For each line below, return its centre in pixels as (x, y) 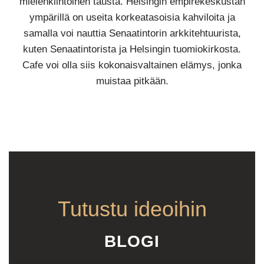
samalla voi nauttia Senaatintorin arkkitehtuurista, (132, 34)
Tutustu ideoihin (132, 209)
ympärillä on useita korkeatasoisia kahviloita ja (132, 18)
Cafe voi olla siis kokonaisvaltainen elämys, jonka (132, 65)
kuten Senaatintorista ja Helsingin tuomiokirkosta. (132, 49)
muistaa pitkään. (132, 81)
